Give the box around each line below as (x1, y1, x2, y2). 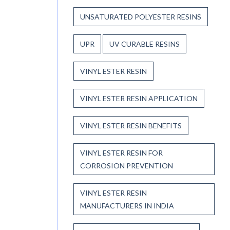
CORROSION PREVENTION (80, 161, 173, 170)
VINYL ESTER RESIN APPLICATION (80, 93, 198, 103)
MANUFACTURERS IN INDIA (80, 201, 174, 210)
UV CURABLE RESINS (109, 39, 180, 48)
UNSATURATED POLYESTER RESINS (80, 12, 201, 21)
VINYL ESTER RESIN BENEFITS (80, 121, 182, 130)
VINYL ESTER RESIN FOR (80, 148, 163, 157)
